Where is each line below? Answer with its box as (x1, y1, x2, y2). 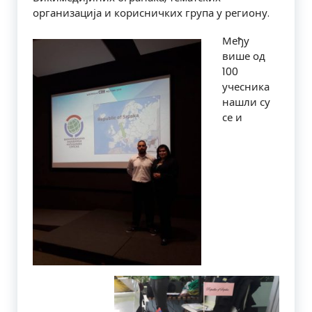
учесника (222, 79, 270, 95)
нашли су (222, 95, 270, 110)
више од (222, 49, 265, 64)
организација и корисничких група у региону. (33, 6, 270, 21)
